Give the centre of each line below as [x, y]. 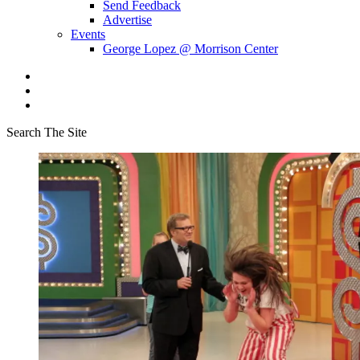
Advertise [127, 20]
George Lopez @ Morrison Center [190, 49]
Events [88, 34]
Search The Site [47, 132]
